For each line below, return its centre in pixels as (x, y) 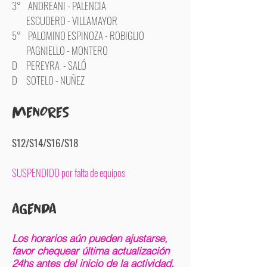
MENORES (41, 112)
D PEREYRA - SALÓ (49, 65)
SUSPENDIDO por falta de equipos (69, 173)
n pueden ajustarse (122, 238)
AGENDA (34, 209)
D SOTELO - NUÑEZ (48, 80)
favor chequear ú (49, 251)
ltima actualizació (125, 251)
